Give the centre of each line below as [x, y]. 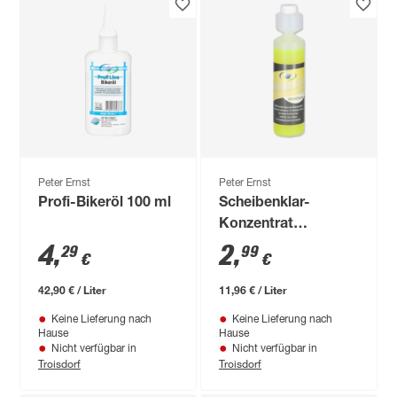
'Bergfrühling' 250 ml [288, 246]
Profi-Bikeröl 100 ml [105, 204]
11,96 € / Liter [253, 290]
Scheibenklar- [265, 204]
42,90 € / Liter [73, 290]
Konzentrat [257, 225]
